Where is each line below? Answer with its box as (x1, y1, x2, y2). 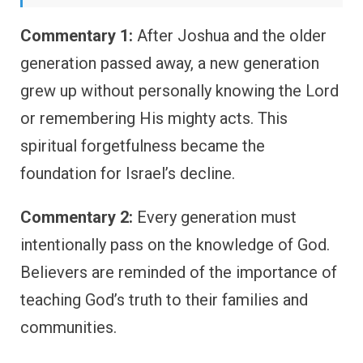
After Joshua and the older (133, 25, 327, 45)
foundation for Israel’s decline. (20, 163, 235, 183)
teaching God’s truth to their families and (20, 289, 308, 310)
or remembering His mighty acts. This (20, 108, 288, 128)
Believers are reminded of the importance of (20, 262, 337, 282)
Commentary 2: (20, 207, 133, 227)
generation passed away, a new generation (20, 53, 319, 73)
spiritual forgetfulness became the (20, 135, 265, 156)
